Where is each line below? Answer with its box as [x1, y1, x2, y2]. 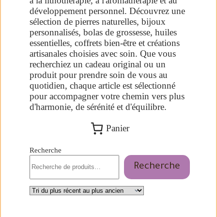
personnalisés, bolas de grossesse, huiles [30, 27, 177, 37]
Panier [106, 123, 129, 133]
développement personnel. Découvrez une [30, 5, 185, 16]
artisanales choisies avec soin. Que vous [30, 48, 176, 59]
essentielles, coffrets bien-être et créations [30, 37, 180, 48]
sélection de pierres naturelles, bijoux [30, 16, 166, 27]
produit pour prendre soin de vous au [30, 69, 168, 80]
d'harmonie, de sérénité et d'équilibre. [30, 101, 167, 112]
